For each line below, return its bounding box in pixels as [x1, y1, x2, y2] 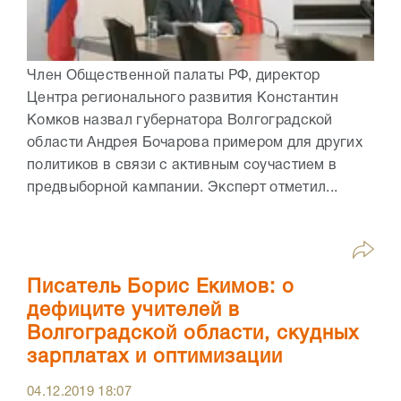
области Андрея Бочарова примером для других [27, 136, 363, 149]
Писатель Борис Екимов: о [27, 277, 294, 296]
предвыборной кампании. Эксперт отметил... [27, 181, 338, 194]
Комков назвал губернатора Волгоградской [27, 114, 333, 127]
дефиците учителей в [27, 301, 240, 320]
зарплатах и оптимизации [27, 347, 283, 366]
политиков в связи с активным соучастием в [27, 158, 337, 172]
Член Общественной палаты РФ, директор [27, 69, 320, 82]
